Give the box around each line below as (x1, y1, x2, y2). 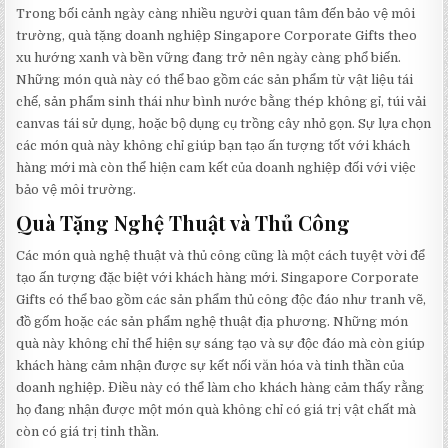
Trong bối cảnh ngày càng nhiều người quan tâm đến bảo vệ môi (16, 6, 416, 22)
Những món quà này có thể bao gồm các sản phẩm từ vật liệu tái (16, 72, 414, 88)
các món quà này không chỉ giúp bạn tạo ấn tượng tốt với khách (16, 138, 411, 154)
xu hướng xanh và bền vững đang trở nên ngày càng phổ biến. (16, 50, 402, 66)
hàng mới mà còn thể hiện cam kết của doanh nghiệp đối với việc (16, 160, 417, 176)
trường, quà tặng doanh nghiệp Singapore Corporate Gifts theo (16, 28, 418, 44)
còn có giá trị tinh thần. (16, 424, 160, 440)
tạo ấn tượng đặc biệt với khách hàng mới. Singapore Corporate (16, 270, 420, 286)
